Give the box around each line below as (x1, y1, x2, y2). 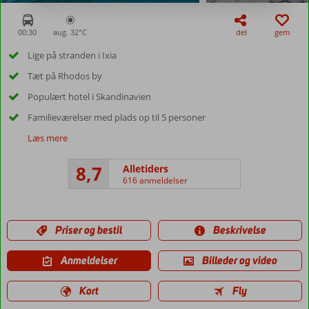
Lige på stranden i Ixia (28, 49, 117, 61)
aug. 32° (53, 27, 82, 37)
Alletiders (123, 161, 168, 175)
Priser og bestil (55, 223, 122, 237)
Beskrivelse (213, 223, 266, 237)
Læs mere (28, 132, 68, 144)
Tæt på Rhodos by (28, 70, 102, 82)
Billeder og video (202, 253, 277, 268)
